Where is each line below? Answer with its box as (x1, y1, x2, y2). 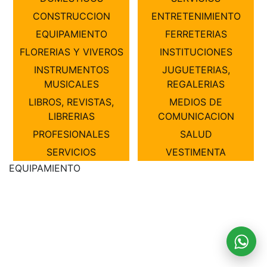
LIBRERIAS (48, 110, 95, 122)
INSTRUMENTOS (33, 64, 109, 76)
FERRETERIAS (164, 28, 227, 40)
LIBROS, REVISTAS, (29, 96, 114, 108)
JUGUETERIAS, (162, 64, 230, 76)
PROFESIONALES (33, 128, 110, 140)
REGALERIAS (167, 78, 225, 90)
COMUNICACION (157, 110, 234, 122)
